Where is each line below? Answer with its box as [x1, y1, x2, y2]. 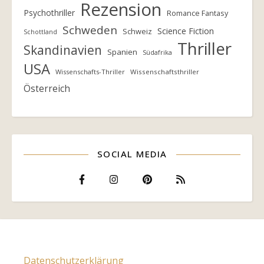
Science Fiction [157, 25, 214, 37]
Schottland [24, 28, 57, 36]
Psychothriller [24, 7, 75, 18]
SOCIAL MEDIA [97, 148, 167, 160]
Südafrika [143, 48, 172, 57]
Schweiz [123, 26, 152, 37]
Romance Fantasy [167, 8, 228, 18]
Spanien [107, 47, 137, 57]
